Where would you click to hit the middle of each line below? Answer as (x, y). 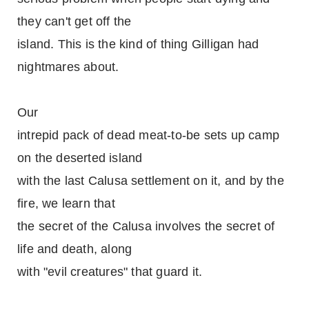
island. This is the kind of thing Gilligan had (138, 44)
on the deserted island (80, 158)
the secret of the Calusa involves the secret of (146, 226)
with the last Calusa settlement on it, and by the (151, 181)
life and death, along (75, 249)
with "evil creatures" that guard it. (110, 272)
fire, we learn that (66, 203)
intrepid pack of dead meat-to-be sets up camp (149, 135)
